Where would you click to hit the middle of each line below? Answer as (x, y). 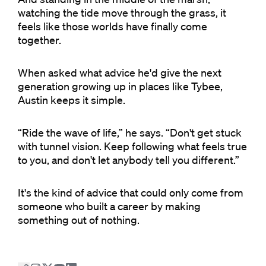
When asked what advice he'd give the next (120, 72)
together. (39, 39)
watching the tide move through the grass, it (122, 12)
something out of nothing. (79, 219)
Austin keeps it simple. (72, 99)
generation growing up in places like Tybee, (120, 86)
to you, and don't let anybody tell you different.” (129, 159)
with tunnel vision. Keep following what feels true (132, 146)
